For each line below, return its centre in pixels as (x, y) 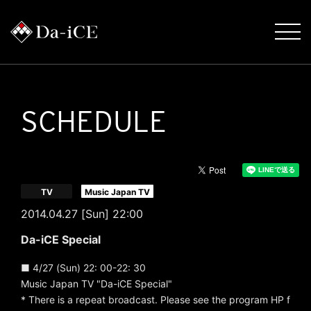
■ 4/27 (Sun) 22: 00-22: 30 (83, 268)
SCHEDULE (94, 121)
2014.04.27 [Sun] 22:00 (82, 214)
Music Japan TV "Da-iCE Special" (96, 284)
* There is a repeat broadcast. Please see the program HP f (155, 300)
